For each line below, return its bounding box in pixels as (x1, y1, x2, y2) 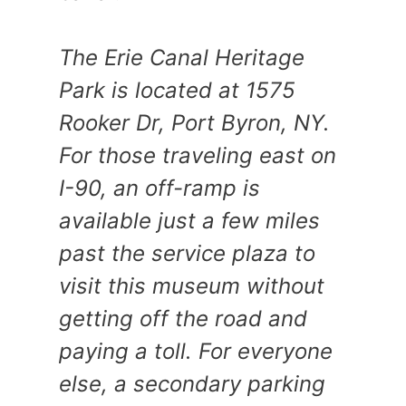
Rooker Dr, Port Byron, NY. (59, 109, 330, 136)
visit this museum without (59, 272, 324, 299)
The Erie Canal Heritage (59, 43, 304, 71)
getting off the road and (59, 304, 307, 332)
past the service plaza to (59, 239, 315, 266)
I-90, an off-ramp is (59, 174, 260, 201)
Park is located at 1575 (59, 76, 295, 103)
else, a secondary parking (59, 370, 325, 397)
